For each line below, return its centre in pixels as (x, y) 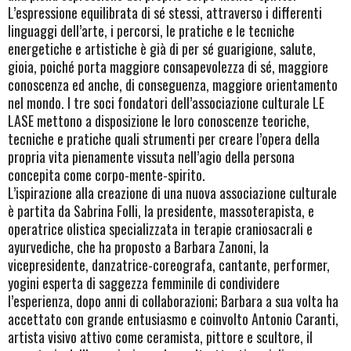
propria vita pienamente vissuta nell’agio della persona (151, 156)
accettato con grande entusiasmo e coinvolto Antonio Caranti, (173, 318)
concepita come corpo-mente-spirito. (107, 174)
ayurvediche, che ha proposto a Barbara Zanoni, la (138, 246)
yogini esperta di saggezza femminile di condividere (144, 282)
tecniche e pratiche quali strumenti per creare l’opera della (164, 138)
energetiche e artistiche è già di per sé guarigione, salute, (162, 48)
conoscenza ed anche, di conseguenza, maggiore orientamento (173, 84)
